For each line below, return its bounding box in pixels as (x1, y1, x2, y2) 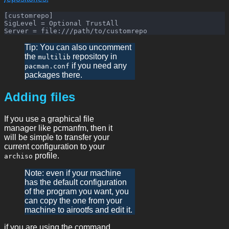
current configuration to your (4, 142, 105, 151)
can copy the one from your (25, 196, 122, 205)
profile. (33, 151, 59, 160)
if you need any (70, 61, 127, 70)
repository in (71, 52, 117, 61)
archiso (4, 152, 33, 160)
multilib (38, 53, 71, 61)
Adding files (4, 89, 75, 104)
